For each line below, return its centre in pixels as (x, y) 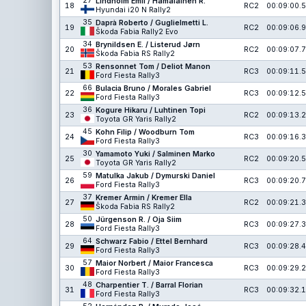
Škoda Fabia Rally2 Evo (137, 32)
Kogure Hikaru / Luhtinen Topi (151, 110)
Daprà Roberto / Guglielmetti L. (152, 23)
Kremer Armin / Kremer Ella (144, 198)
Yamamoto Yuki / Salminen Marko (155, 154)
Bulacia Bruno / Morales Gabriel (153, 88)
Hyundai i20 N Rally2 (133, 10)
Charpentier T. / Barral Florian (149, 285)
